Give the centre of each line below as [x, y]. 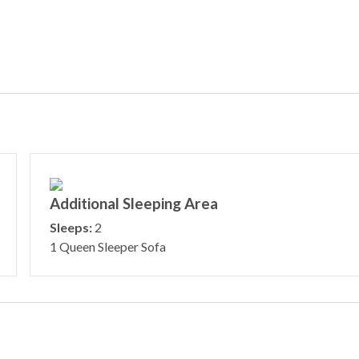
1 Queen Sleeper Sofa [107, 246]
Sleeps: [71, 227]
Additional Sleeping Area [133, 203]
